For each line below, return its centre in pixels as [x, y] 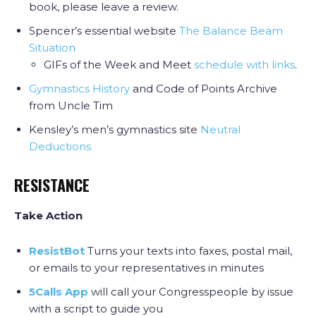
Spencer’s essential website [104, 31]
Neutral [220, 129]
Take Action [48, 215]
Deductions [60, 146]
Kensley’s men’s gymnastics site [115, 129]
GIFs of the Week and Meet [119, 65]
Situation [52, 48]
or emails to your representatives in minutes [146, 268]
